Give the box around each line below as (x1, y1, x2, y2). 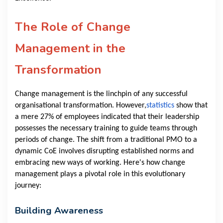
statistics (146, 102, 174, 110)
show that (174, 102, 208, 110)
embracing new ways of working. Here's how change (15, 159, 185, 167)
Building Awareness (15, 204, 103, 218)
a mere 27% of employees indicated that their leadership (15, 113, 199, 121)
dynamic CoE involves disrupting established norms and (15, 147, 194, 156)
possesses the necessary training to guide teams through (15, 124, 197, 133)
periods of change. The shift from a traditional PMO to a (15, 136, 197, 144)
